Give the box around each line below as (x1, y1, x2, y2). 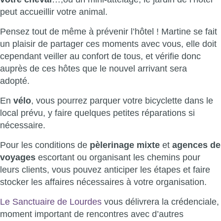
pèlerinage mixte (90, 140, 160, 150)
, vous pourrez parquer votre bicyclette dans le (31, 95, 213, 106)
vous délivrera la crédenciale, (104, 196, 219, 207)
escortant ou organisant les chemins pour (36, 152, 200, 163)
